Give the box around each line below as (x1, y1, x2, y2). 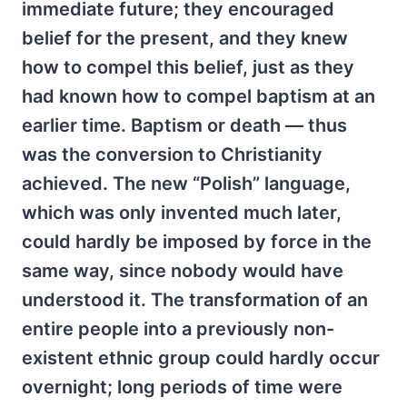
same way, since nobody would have (22, 260, 343, 283)
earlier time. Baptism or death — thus (22, 114, 347, 137)
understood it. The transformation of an (22, 289, 368, 312)
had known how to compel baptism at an (22, 85, 375, 108)
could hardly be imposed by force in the (22, 231, 372, 253)
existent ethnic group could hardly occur (22, 347, 380, 370)
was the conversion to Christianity (22, 144, 323, 166)
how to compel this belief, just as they (22, 56, 354, 79)
